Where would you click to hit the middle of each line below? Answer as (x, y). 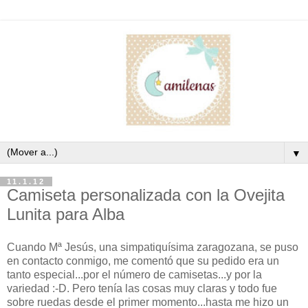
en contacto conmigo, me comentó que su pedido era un (143, 261)
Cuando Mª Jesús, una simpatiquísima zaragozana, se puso (153, 247)
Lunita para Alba (66, 214)
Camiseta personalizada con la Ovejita (146, 195)
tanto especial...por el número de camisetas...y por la (134, 274)
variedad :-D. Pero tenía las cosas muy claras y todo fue (142, 288)
